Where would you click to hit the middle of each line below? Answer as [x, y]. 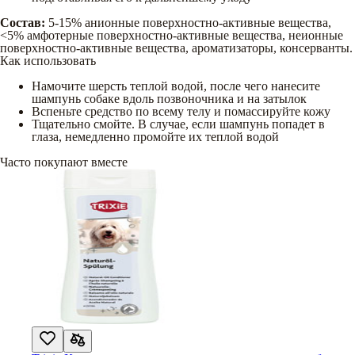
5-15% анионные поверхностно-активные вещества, [188, 22]
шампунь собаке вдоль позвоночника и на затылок [169, 98]
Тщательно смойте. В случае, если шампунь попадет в [178, 124]
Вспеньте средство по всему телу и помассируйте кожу [181, 111]
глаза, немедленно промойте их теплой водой [155, 136]
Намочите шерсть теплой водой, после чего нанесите [176, 86]
